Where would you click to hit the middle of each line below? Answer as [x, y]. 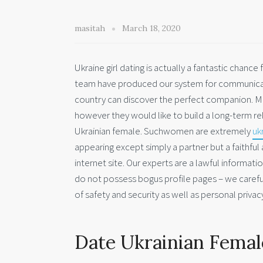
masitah [91, 28]
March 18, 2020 [151, 28]
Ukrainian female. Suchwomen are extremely [163, 131]
